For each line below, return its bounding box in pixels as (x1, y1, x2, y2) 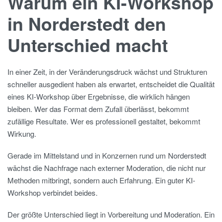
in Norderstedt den (7, 10, 166, 36)
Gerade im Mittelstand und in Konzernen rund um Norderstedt (7, 150, 206, 161)
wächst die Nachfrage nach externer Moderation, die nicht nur (7, 162, 206, 173)
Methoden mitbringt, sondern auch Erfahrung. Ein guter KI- (7, 174, 195, 185)
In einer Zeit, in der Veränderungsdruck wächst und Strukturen (7, 66, 207, 77)
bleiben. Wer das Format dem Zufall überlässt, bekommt (7, 104, 189, 114)
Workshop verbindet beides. (7, 187, 98, 198)
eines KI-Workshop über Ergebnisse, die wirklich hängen (7, 91, 190, 102)
